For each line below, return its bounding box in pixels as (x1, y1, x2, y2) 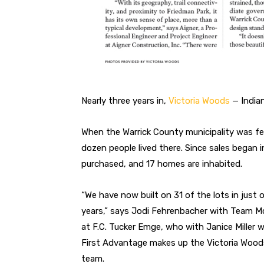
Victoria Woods (169, 95, 232, 106)
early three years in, (87, 95, 169, 106)
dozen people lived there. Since (81, 142, 209, 153)
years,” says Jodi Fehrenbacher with (81, 205, 230, 216)
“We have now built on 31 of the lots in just (81, 189, 259, 200)
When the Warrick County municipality (81, 126, 236, 137)
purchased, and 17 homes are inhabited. (81, 158, 242, 169)
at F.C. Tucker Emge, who (81, 221, 186, 232)
